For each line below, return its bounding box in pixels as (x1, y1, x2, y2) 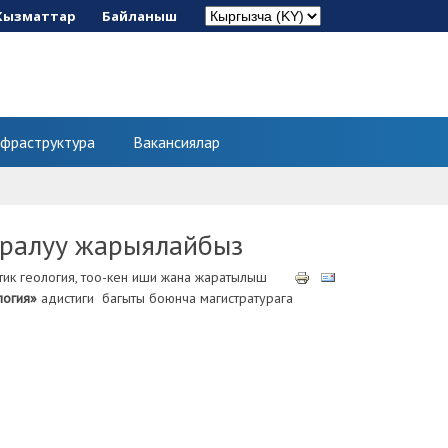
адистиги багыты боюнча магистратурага (37, 288, 293, 307)
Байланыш (102, 6, 177, 25)
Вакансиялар (133, 132, 221, 152)
